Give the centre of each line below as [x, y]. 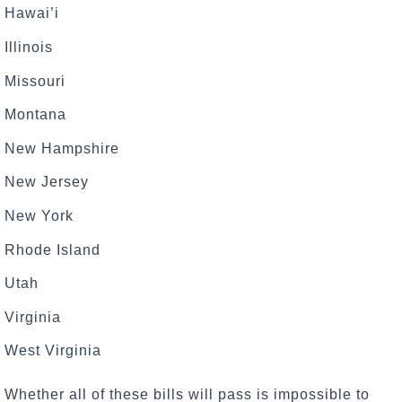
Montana [35, 115]
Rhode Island [52, 249]
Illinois [29, 47]
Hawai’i [32, 13]
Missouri [35, 81]
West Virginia [53, 351]
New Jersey [47, 182]
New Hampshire [62, 148]
